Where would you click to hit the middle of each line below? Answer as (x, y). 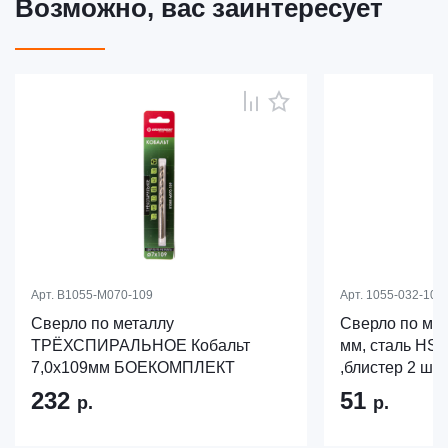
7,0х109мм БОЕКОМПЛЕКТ (133, 368)
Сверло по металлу (102, 324)
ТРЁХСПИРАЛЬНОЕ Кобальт (140, 346)
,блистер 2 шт (390, 368)
